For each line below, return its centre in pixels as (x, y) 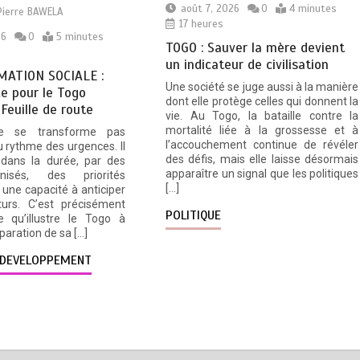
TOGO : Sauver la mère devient (255, 48)
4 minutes (313, 9)
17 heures (199, 25)
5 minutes (80, 37)
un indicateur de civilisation (247, 65)
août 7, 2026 (210, 9)
